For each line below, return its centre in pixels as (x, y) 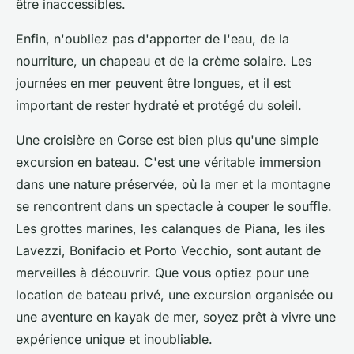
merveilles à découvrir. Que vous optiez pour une (162, 273)
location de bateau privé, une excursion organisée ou (174, 295)
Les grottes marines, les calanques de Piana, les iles (170, 229)
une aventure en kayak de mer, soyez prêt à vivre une (176, 317)
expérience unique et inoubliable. (114, 339)
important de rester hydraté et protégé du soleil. (159, 105)
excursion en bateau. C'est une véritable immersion (168, 162)
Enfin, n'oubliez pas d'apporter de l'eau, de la (153, 39)
